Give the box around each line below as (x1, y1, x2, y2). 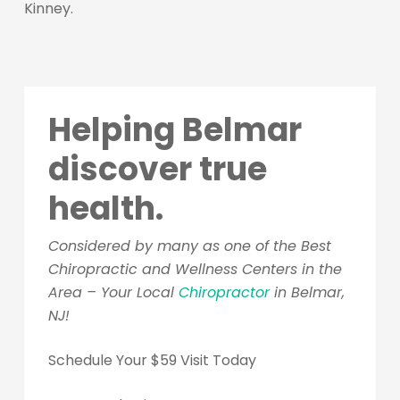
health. (47, 185, 163, 231)
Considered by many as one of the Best (47, 235, 331, 256)
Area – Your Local (47, 281, 179, 303)
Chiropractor (178, 281, 270, 303)
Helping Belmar (47, 106, 302, 153)
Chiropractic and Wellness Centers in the (47, 258, 342, 279)
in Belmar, (269, 281, 345, 303)
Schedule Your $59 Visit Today (47, 349, 256, 371)
